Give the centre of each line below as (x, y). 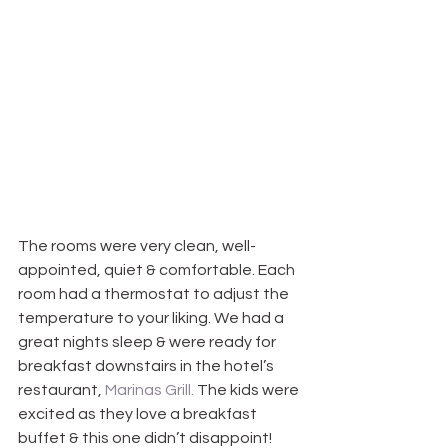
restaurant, (61, 390)
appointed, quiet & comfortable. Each (158, 270)
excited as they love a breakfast (139, 414)
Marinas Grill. (149, 390)
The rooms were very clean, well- (137, 246)
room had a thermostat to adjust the (155, 294)
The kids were (248, 390)
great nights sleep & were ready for (148, 342)
